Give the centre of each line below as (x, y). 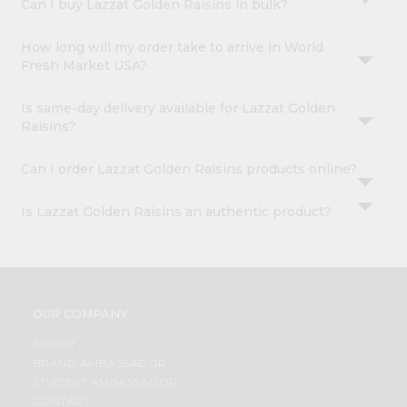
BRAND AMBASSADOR (99, 363)
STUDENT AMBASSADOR (105, 382)
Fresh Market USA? (84, 66)
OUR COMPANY (80, 314)
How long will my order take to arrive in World (173, 48)
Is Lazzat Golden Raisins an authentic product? (177, 212)
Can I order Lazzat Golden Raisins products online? (189, 169)
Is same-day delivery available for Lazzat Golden (179, 109)
